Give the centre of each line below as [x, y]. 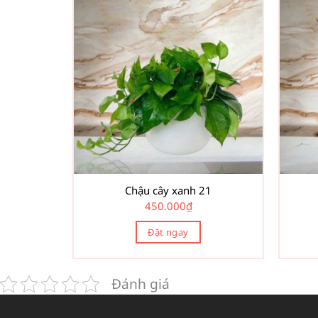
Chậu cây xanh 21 [168, 191]
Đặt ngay [168, 232]
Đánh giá [141, 284]
